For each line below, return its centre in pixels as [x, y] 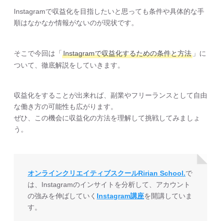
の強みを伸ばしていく [62, 196]
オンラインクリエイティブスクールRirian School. [107, 173]
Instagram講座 [121, 196]
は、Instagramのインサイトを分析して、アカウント [109, 185]
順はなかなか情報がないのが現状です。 [76, 22]
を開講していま [168, 196]
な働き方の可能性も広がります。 [66, 106]
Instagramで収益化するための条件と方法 [127, 53]
